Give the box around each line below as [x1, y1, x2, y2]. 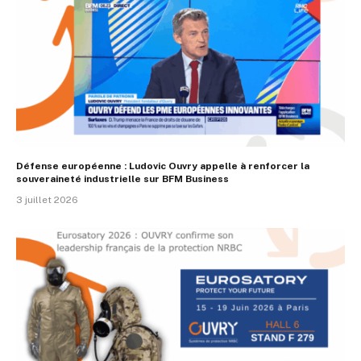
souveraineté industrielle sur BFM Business [16, 173, 229, 185]
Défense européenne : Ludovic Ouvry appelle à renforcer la [16, 160, 309, 172]
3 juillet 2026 [16, 194, 78, 206]
